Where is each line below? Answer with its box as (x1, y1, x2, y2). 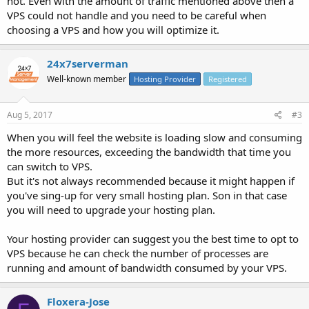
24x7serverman (47, 57, 128, 70)
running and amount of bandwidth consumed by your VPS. (7, 260, 287, 275)
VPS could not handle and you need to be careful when (7, 8, 266, 22)
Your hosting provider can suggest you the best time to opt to (7, 231, 299, 246)
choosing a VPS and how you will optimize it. (7, 23, 219, 37)
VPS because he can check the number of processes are (7, 246, 268, 260)
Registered (208, 74, 247, 84)
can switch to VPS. (7, 159, 92, 173)
